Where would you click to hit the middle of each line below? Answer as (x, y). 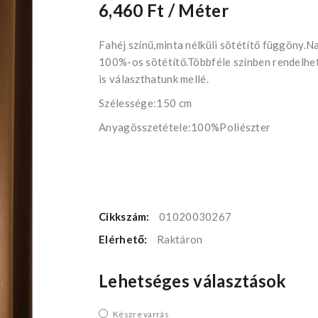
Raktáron (180, 239)
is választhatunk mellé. (154, 78)
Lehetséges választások (193, 280)
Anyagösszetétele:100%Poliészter (185, 127)
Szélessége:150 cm (146, 103)
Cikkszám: (125, 216)
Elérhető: (124, 239)
